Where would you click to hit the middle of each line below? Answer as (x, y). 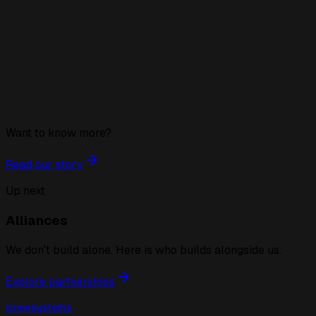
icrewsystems (39, 307)
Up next (25, 191)
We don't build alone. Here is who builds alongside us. (144, 250)
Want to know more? (59, 133)
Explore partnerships (60, 281)
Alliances (37, 220)
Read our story (44, 165)
